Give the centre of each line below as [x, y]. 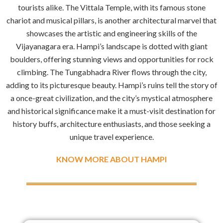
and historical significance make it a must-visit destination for [111, 111]
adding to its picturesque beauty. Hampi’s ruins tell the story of [111, 85]
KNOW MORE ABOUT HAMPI [111, 159]
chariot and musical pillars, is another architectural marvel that [111, 20]
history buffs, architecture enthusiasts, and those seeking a [111, 124]
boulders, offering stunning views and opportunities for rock [111, 59]
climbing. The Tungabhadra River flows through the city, [111, 72]
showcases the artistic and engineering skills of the [111, 33]
